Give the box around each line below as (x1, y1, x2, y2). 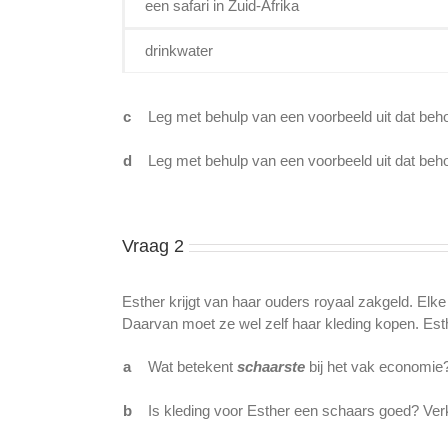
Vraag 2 (122, 236, 184, 257)
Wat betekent (148, 358, 237, 376)
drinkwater (145, 42, 213, 60)
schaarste (237, 358, 305, 376)
